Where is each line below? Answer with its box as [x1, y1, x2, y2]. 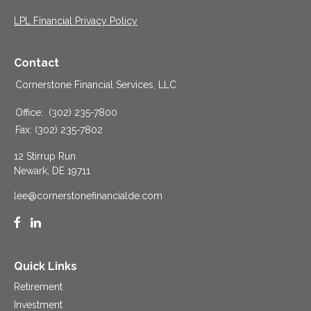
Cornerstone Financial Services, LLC [15, 79, 176, 91]
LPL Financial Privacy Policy [14, 15, 137, 27]
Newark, [14, 165, 49, 177]
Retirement [14, 281, 62, 293]
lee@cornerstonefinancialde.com [14, 190, 162, 202]
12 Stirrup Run [14, 151, 76, 162]
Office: [15, 107, 46, 119]
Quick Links [14, 260, 77, 274]
